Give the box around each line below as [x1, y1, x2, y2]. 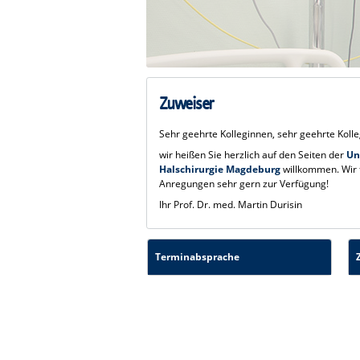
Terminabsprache [154, 250, 239, 264]
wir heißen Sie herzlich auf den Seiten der [159, 148, 347, 162]
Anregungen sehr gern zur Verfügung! [159, 177, 329, 191]
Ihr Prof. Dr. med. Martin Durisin [159, 198, 303, 212]
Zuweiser [159, 95, 215, 114]
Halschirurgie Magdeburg [159, 162, 281, 177]
